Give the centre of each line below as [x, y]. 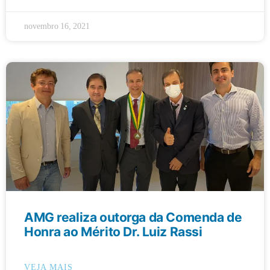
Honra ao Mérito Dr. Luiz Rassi [113, 231]
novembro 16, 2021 [57, 26]
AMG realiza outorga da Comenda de [133, 217]
